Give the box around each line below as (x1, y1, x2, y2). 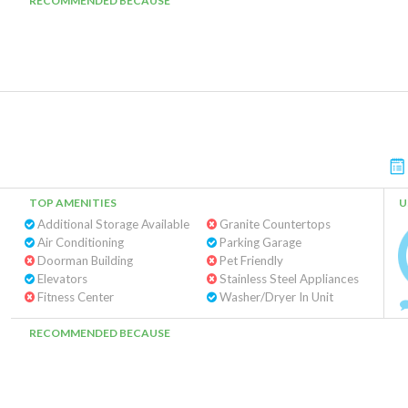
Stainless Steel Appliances (216, 271, 359, 286)
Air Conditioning (35, 235, 124, 250)
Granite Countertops (216, 217, 331, 231)
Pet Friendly (216, 253, 283, 268)
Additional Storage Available (35, 217, 189, 231)
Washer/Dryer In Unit (216, 290, 333, 304)
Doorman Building (35, 253, 133, 268)
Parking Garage (216, 235, 301, 250)
